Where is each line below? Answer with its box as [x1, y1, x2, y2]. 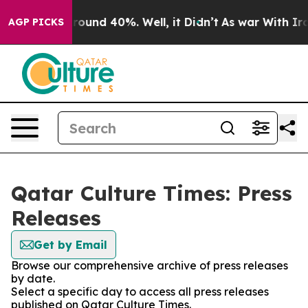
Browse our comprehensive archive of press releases [11, 258, 288, 272]
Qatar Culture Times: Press [11, 180, 292, 206]
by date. [11, 272, 55, 285]
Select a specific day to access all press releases [11, 285, 269, 298]
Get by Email [34, 238, 107, 252]
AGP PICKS [8, 16, 64, 28]
